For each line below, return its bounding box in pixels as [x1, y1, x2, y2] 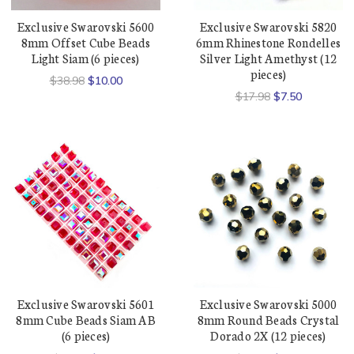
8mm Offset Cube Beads [21, 34, 151, 51]
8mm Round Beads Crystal [197, 311, 340, 329]
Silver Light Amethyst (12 [199, 50, 337, 67]
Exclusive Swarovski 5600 [17, 18, 155, 36]
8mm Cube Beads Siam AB [16, 311, 156, 329]
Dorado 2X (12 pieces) [210, 327, 326, 345]
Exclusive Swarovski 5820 [199, 18, 337, 36]
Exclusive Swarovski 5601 [17, 296, 155, 313]
